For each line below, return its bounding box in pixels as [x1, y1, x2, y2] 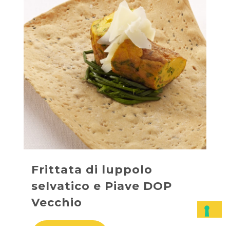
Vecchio [31, 195, 82, 209]
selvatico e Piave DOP [31, 179, 172, 193]
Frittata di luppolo [31, 162, 152, 177]
